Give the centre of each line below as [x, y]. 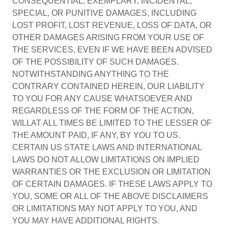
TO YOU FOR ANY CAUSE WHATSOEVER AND [102, 98]
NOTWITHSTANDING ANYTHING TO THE [91, 74]
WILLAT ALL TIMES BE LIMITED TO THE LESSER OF [112, 123]
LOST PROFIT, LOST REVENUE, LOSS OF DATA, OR [112, 25]
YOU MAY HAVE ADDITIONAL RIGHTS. [86, 221]
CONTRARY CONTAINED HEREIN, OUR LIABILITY [108, 86]
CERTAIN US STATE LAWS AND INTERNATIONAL [107, 147]
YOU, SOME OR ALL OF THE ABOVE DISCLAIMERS [110, 196]
